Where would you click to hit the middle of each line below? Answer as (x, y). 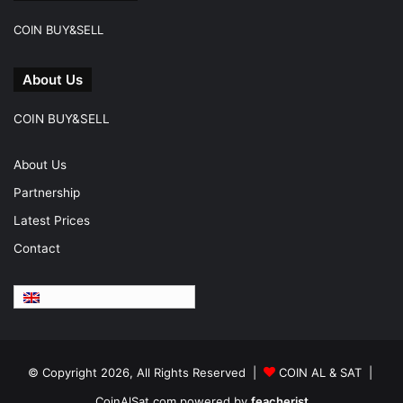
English (65, 297)
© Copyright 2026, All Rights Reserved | (145, 373)
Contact (37, 249)
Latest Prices (52, 221)
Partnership (47, 193)
